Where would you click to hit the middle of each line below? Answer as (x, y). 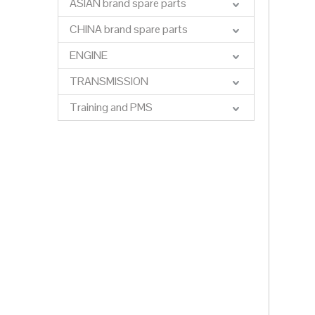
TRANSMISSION (109, 81)
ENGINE (89, 55)
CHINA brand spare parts (129, 29)
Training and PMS (111, 107)
